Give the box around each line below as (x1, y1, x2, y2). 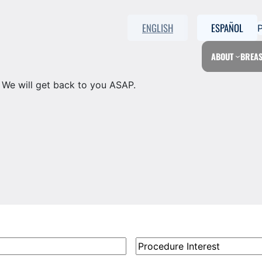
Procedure (135, 238, 181, 250)
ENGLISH (142, 20, 173, 35)
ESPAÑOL (211, 20, 243, 35)
